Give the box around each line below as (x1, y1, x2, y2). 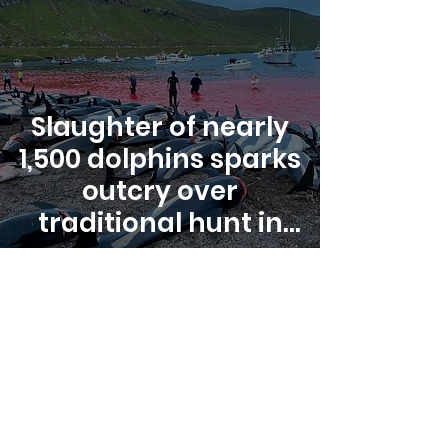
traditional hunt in (37, 205, 283, 241)
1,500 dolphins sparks (19, 141, 301, 177)
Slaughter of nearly (31, 109, 289, 145)
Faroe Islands (70, 237, 250, 273)
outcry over (82, 173, 238, 209)
